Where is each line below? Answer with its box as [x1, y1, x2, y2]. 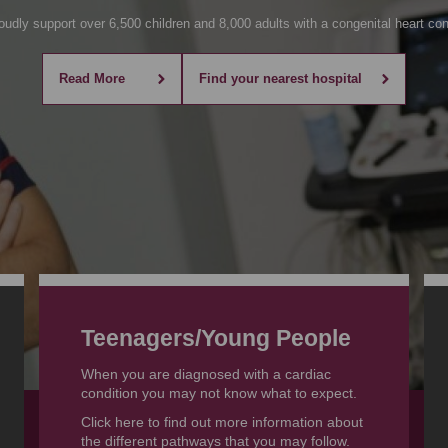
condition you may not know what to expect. [80, 386, 357, 401]
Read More [59, 70, 125, 86]
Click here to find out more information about [80, 415, 363, 430]
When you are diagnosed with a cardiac [80, 367, 331, 382]
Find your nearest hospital [199, 70, 362, 86]
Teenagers [80, 325, 195, 351]
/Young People [194, 325, 351, 351]
